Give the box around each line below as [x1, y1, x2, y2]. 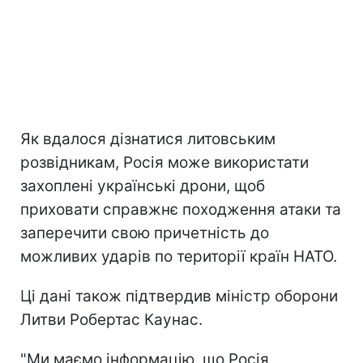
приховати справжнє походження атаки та [20, 199, 341, 219]
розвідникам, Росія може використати [20, 152, 309, 172]
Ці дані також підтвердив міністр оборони [20, 286, 338, 305]
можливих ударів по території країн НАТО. [20, 246, 337, 266]
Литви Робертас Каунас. [20, 310, 203, 329]
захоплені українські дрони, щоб [20, 176, 265, 195]
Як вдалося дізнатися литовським [20, 129, 275, 148]
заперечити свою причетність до [20, 223, 269, 242]
